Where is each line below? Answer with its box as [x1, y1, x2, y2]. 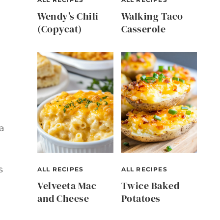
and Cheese [37, 192, 89, 206]
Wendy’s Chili [37, 9, 99, 23]
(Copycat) [37, 22, 82, 36]
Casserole [121, 22, 165, 36]
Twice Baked [121, 179, 179, 193]
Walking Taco [121, 9, 183, 23]
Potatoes [121, 192, 161, 206]
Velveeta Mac [37, 179, 96, 193]
